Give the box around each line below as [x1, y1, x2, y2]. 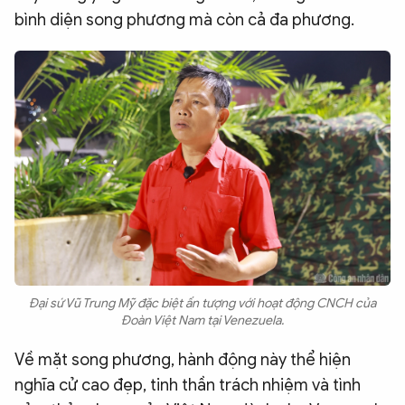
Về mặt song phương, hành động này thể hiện [14, 349, 351, 370]
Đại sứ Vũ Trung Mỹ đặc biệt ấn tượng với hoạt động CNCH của [29, 295, 376, 311]
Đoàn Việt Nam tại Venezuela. [121, 312, 284, 328]
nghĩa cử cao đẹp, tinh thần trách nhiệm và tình [14, 374, 361, 395]
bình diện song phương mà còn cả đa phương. [14, 10, 354, 30]
